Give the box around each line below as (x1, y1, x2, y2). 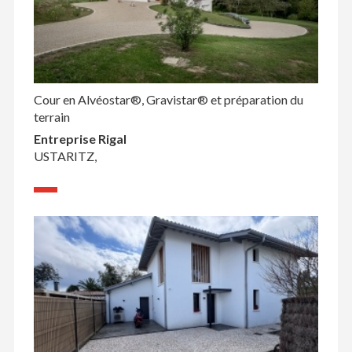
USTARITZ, (33, 148, 97, 163)
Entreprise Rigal (33, 130, 126, 146)
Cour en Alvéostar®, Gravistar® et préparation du (33, 91, 303, 107)
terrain (33, 108, 70, 124)
